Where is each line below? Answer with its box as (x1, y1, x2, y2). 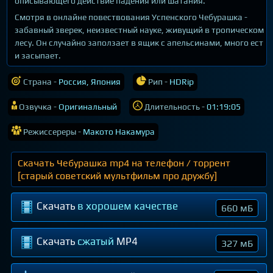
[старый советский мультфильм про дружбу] (18, 169, 218, 182)
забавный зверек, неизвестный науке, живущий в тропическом (15, 24, 264, 35)
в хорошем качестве (77, 199, 179, 212)
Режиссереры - (23, 126, 81, 136)
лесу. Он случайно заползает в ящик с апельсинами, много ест (15, 37, 263, 48)
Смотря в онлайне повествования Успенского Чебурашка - (15, 12, 247, 22)
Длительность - (144, 101, 205, 112)
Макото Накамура (83, 126, 155, 136)
